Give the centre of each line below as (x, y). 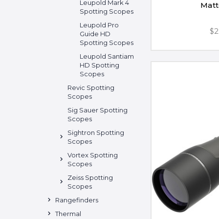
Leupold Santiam (107, 56)
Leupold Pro (99, 25)
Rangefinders (77, 200)
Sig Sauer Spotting (98, 110)
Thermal (68, 213)
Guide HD (95, 33)
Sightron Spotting (96, 132)
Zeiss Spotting (90, 177)
